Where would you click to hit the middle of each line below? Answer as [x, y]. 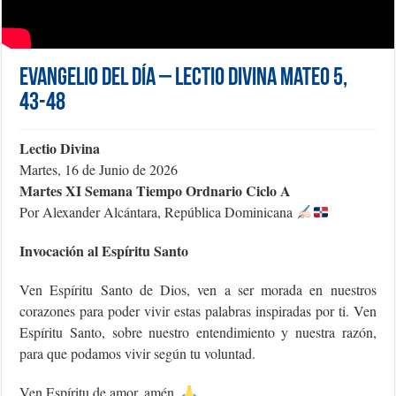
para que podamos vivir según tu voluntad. [138, 354]
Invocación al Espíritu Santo [104, 251]
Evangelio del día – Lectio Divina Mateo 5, [184, 79]
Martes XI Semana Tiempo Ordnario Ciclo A [156, 191]
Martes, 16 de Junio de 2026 [99, 170]
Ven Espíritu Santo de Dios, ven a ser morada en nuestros [198, 290]
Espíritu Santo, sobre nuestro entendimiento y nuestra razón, [198, 332]
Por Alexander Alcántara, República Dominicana [158, 212]
